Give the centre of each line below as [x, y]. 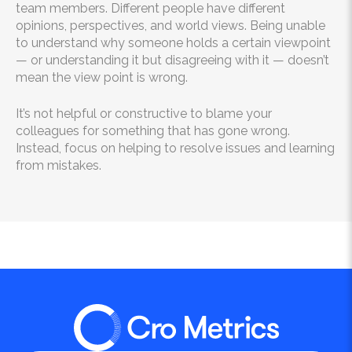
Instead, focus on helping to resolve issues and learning [175, 148]
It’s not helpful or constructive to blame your [144, 114]
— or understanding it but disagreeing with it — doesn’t [172, 60]
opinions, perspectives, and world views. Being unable [170, 26]
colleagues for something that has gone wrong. [153, 131]
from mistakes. [59, 165]
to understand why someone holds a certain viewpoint [173, 43]
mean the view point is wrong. [102, 77]
